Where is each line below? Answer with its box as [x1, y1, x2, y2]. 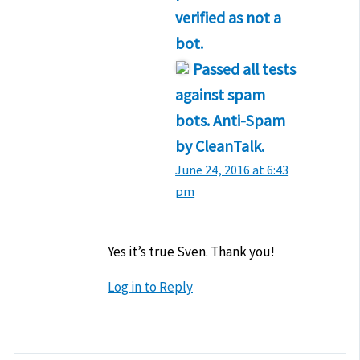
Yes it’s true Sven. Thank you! [108, 242, 275, 260]
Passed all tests [193, 59, 297, 79]
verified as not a [175, 7, 282, 27]
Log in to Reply [108, 277, 193, 296]
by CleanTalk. [175, 136, 265, 156]
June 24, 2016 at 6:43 [175, 161, 289, 178]
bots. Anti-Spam [175, 110, 286, 130]
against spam [175, 84, 266, 104]
